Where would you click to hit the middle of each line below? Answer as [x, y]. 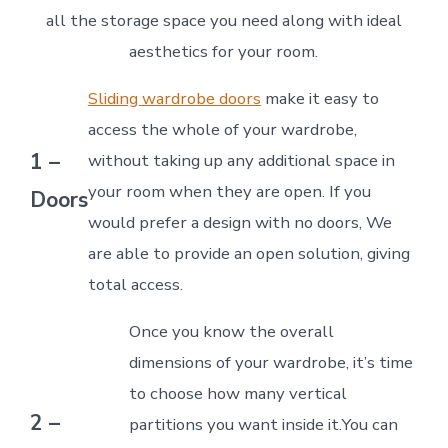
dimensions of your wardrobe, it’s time [270, 362]
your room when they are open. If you [229, 191]
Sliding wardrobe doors [174, 98]
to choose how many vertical [237, 393]
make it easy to [319, 98]
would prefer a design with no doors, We [239, 222]
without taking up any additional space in [241, 160]
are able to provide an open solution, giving [248, 253]
